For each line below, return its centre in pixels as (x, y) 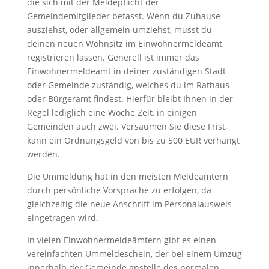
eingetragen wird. (62, 217)
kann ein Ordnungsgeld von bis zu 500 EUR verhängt (133, 140)
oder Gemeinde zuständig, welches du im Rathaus (128, 85)
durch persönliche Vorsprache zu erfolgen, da (119, 190)
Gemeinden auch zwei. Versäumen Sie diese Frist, (127, 126)
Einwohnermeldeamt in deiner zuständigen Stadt (126, 71)
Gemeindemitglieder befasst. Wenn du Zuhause (123, 16)
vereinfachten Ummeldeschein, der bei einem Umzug (134, 253)
